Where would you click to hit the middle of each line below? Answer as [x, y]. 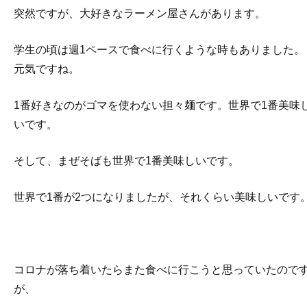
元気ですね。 [47, 69]
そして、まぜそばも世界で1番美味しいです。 [126, 161]
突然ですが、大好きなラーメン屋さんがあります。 [140, 14]
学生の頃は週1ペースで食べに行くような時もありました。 [159, 50]
